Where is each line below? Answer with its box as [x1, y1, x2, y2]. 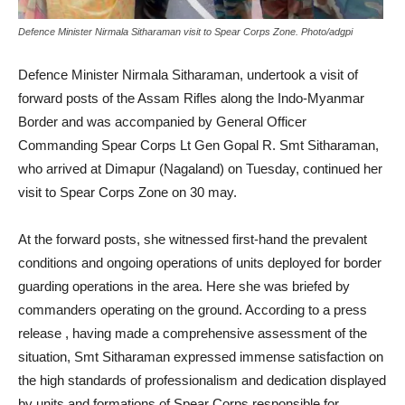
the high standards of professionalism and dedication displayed [18, 372, 386, 389]
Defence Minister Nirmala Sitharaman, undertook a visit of [18, 67, 358, 83]
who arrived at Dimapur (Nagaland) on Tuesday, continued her [18, 161, 382, 177]
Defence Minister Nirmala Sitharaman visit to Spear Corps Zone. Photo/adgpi [18, 26, 353, 38]
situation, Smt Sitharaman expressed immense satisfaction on [18, 349, 383, 365]
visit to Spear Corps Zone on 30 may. [18, 184, 237, 201]
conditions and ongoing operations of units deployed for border [18, 255, 381, 271]
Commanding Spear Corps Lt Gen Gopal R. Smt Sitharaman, [18, 137, 379, 154]
